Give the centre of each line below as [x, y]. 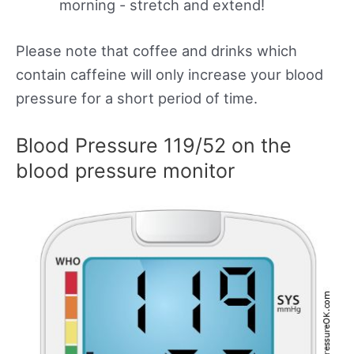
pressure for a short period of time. [137, 98]
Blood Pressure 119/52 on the [154, 145]
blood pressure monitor [125, 170]
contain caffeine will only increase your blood [169, 74]
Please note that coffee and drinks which [156, 50]
